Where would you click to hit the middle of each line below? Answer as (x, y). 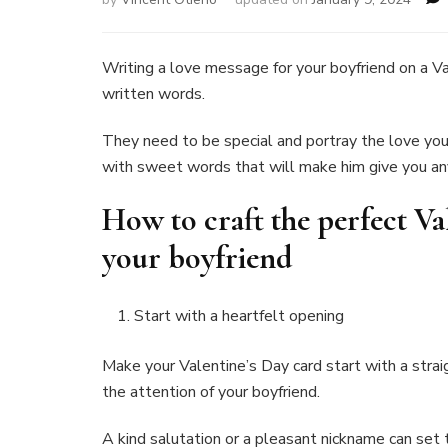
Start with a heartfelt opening (239, 316)
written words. (155, 93)
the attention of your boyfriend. (211, 392)
